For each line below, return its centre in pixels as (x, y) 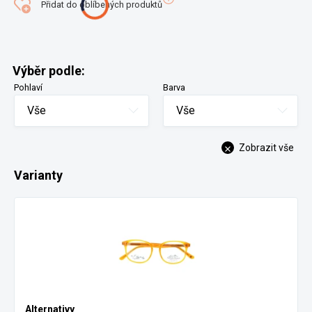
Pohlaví (28, 87)
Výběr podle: (49, 71)
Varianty (38, 175)
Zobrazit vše (266, 148)
